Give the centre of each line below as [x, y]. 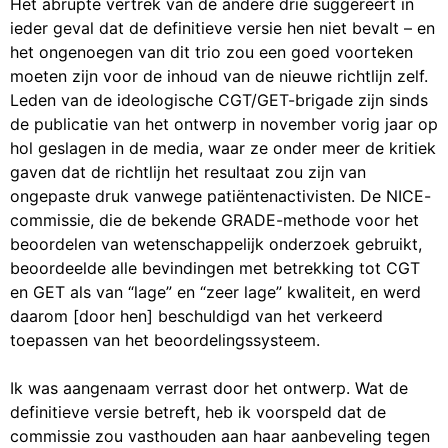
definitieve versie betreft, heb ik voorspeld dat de [198, 412]
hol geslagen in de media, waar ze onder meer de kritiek [223, 148]
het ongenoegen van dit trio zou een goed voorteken [211, 52]
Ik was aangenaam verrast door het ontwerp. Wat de [209, 388]
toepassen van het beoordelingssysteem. [165, 340]
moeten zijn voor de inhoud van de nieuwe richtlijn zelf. [219, 76]
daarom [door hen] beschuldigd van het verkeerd [196, 316]
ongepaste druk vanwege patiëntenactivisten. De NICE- [220, 196]
